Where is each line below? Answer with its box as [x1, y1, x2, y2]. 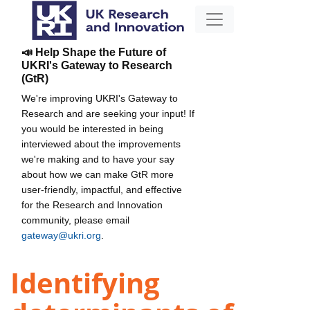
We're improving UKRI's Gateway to [21, 92, 178, 104]
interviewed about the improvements [21, 138, 181, 149]
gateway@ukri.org [21, 229, 101, 241]
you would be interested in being [21, 122, 163, 134]
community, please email [21, 214, 129, 226]
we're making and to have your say [21, 153, 174, 165]
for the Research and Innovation [21, 199, 163, 210]
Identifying [10, 264, 160, 302]
